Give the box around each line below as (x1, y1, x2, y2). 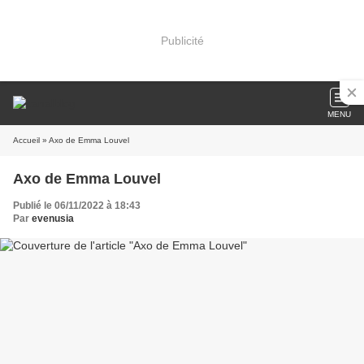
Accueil (13, 136, 40, 145)
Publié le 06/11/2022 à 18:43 (13, 200, 141, 211)
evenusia (32, 213, 74, 224)
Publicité (160, 33, 204, 47)
